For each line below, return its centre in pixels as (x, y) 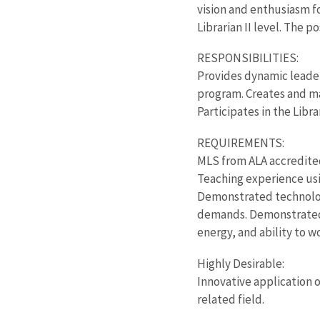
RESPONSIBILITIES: (247, 58)
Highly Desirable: (240, 263)
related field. (230, 299)
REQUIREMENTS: (240, 143)
